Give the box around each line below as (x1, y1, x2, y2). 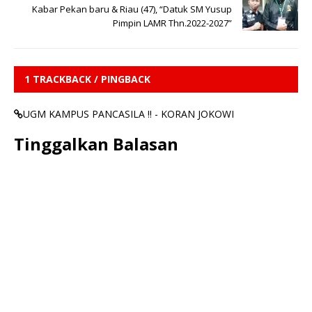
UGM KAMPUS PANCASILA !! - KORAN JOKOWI (23, 107, 234, 121)
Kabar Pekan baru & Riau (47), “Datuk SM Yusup (32, 3, 232, 16)
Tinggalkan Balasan (14, 132, 178, 156)
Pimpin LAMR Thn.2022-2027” (113, 17, 232, 30)
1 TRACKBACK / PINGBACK (24, 72, 150, 86)
